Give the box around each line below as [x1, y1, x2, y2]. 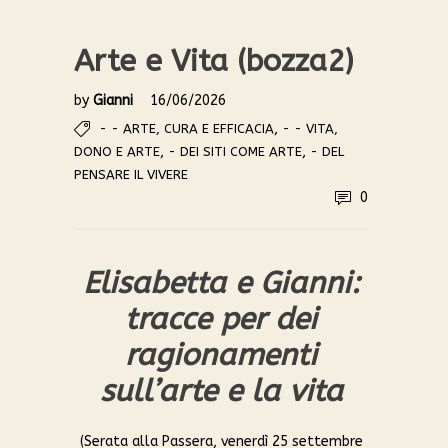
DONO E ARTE [74, 144, 160, 160]
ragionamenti [125, 337, 317, 374]
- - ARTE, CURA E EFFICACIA [99, 121, 274, 137]
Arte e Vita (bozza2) [74, 43, 353, 80]
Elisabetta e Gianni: [82, 265, 360, 302]
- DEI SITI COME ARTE [168, 144, 302, 160]
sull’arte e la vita [99, 373, 343, 410]
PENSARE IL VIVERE [74, 167, 188, 183]
